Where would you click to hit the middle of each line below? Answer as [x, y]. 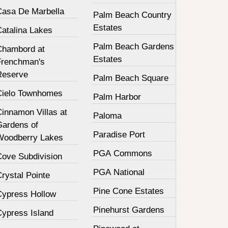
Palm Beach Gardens [134, 47]
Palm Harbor [117, 97]
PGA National [119, 172]
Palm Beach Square [131, 78]
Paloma [108, 116]
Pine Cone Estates [129, 191]
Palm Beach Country [133, 15]
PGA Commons [123, 153]
